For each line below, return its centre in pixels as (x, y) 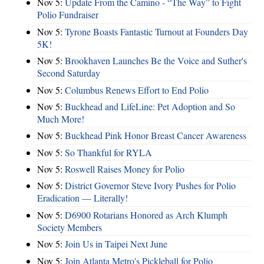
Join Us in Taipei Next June (116, 244)
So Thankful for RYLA (108, 152)
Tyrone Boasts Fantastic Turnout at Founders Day (156, 31)
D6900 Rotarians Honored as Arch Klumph (146, 214)
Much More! (61, 118)
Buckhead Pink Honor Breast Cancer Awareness (156, 136)
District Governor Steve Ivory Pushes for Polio (150, 186)
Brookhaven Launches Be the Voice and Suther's (156, 61)
